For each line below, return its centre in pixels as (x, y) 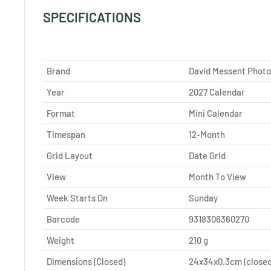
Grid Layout (70, 155)
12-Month (207, 134)
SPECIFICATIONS (92, 17)
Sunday (203, 198)
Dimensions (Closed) (86, 261)
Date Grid (207, 155)
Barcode (63, 219)
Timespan (66, 134)
